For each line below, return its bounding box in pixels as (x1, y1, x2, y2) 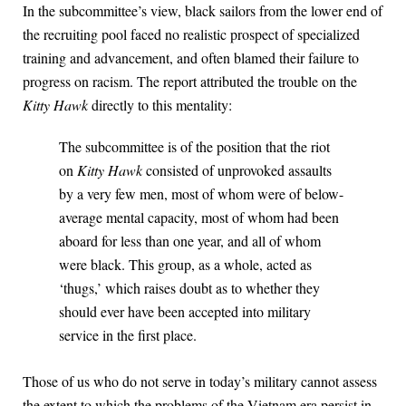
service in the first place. (59, 325, 197, 345)
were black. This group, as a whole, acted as (59, 255, 312, 275)
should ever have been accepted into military (59, 302, 311, 322)
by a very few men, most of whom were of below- (59, 184, 343, 204)
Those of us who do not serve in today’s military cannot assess (23, 372, 377, 391)
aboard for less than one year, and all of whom (59, 231, 321, 251)
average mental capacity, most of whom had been (59, 208, 339, 227)
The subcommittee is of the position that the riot (59, 137, 330, 157)
